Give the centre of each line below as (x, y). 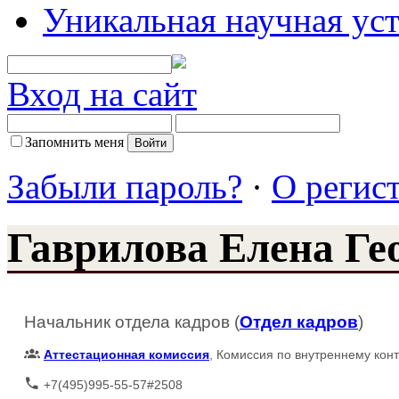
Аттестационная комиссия (126, 355)
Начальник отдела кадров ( (132, 322)
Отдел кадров (299, 322)
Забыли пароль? (125, 186)
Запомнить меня (74, 142)
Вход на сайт (102, 94)
